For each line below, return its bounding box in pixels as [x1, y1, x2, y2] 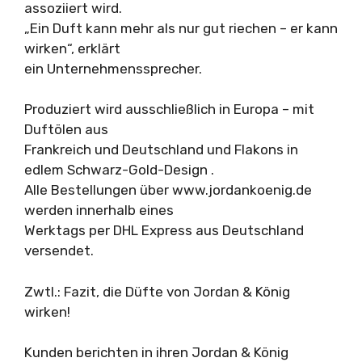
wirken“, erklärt [24, 40, 120, 57]
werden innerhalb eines [24, 202, 174, 218]
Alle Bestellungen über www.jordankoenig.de [24, 182, 312, 198]
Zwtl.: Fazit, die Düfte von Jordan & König [24, 283, 290, 300]
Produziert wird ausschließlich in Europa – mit [24, 101, 314, 117]
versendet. [24, 242, 94, 259]
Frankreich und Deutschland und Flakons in [24, 141, 298, 158]
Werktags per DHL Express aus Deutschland [24, 222, 304, 238]
